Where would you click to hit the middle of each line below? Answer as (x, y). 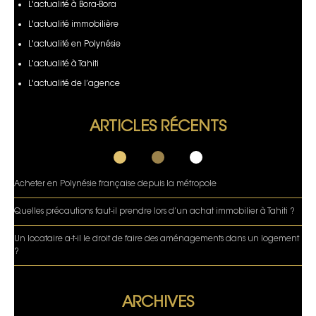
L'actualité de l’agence (74, 84)
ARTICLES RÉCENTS (158, 127)
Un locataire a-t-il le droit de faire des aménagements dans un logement (157, 239)
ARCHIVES (158, 303)
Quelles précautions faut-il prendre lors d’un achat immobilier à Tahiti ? (154, 211)
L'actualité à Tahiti (63, 64)
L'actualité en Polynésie (74, 44)
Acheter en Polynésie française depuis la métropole (115, 184)
